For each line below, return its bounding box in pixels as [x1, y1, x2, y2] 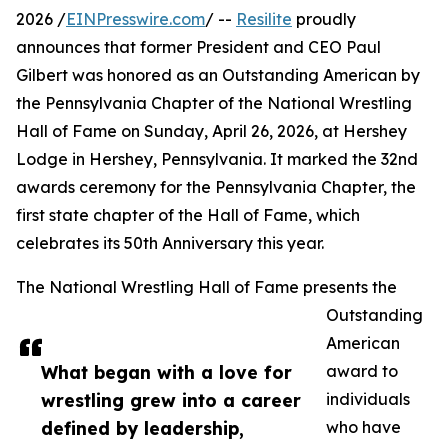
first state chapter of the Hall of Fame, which [16, 205, 360, 226]
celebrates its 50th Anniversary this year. [16, 233, 324, 254]
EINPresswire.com [66, 9, 205, 30]
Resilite [236, 9, 292, 30]
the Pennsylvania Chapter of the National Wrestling [16, 93, 412, 114]
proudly [292, 9, 356, 30]
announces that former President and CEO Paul [16, 37, 381, 58]
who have [326, 417, 401, 438]
